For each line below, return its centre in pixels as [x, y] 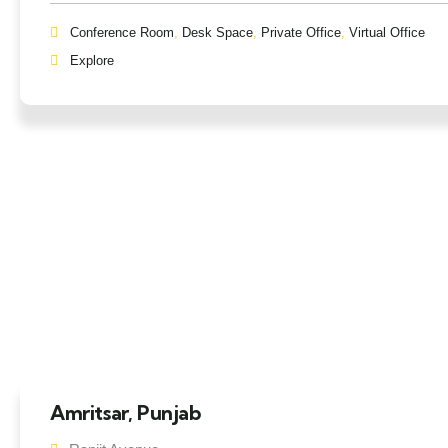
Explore [92, 60]
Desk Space [217, 32]
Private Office [301, 32]
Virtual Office [387, 32]
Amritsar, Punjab [125, 412]
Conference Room [122, 32]
